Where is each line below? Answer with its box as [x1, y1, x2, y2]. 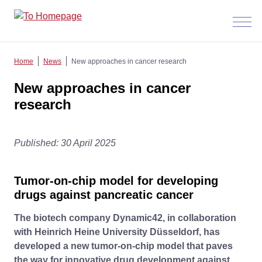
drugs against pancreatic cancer [14, 188, 194, 201]
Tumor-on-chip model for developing [14, 174, 218, 187]
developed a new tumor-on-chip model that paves [14, 241, 233, 251]
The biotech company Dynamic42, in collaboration [14, 213, 236, 223]
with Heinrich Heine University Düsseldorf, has [14, 227, 220, 237]
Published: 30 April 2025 [14, 138, 116, 148]
